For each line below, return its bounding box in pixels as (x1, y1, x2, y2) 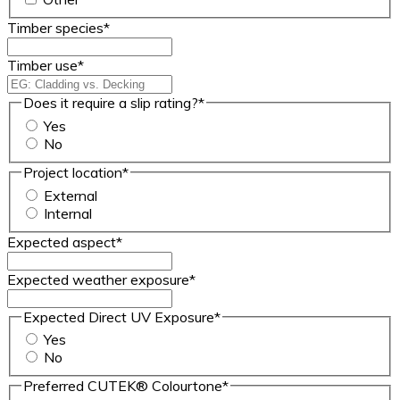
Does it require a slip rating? (23, 94, 198, 112)
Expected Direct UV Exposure (23, 307, 214, 326)
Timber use (7, 56, 78, 75)
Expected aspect (7, 232, 116, 251)
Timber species (7, 19, 104, 37)
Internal (44, 204, 92, 222)
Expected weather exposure (7, 270, 189, 288)
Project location (23, 162, 122, 181)
